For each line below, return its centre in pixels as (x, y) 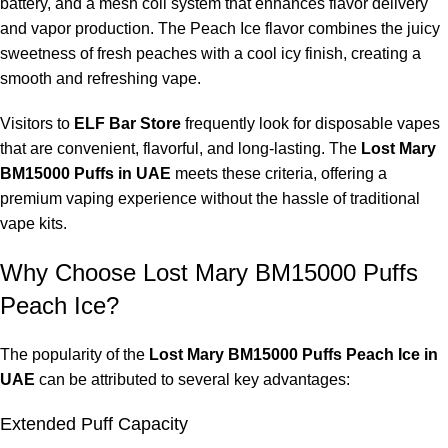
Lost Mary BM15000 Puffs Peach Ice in (293, 355)
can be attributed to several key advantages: (192, 380)
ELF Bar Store (127, 124)
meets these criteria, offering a (279, 174)
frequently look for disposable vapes (310, 124)
